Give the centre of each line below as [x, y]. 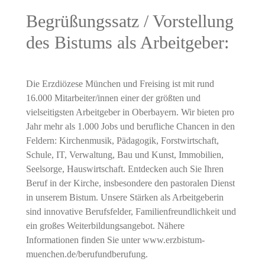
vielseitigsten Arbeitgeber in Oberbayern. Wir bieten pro [130, 112]
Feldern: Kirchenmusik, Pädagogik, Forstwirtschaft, [122, 141]
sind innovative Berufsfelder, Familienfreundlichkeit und [131, 212]
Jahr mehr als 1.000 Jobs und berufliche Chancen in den [130, 127]
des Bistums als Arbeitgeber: [127, 43]
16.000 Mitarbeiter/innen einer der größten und [113, 98]
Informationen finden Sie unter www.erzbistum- [115, 240]
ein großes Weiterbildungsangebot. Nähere [105, 226]
